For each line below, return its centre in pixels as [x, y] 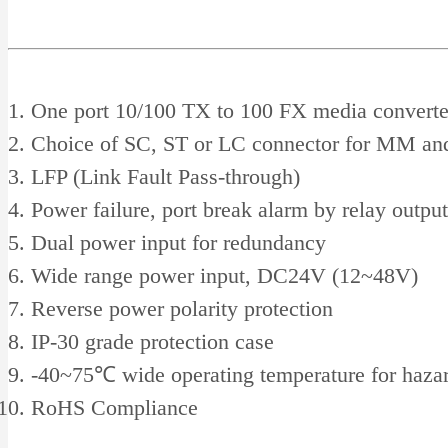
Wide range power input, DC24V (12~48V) [224, 275]
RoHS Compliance [114, 407]
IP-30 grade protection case [152, 341]
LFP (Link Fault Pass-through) [165, 176]
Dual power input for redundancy [178, 242]
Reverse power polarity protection [182, 308]
